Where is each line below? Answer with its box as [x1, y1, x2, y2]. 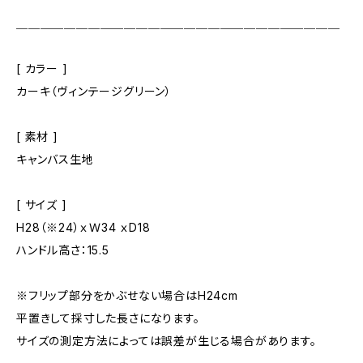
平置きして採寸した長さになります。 [16, 311, 200, 325]
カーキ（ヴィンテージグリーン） [16, 84, 172, 98]
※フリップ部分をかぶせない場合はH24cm [16, 288, 238, 302]
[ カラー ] [16, 62, 68, 75]
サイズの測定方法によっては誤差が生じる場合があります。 [16, 334, 317, 348]
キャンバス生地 [16, 152, 94, 166]
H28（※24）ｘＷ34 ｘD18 [16, 220, 151, 234]
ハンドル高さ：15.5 [16, 243, 109, 257]
